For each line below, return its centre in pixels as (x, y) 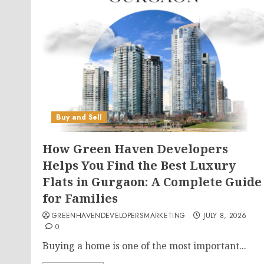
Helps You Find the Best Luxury (139, 165)
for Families (80, 198)
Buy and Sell (79, 117)
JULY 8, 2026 (225, 216)
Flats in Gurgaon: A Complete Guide (152, 182)
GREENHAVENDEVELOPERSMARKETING (119, 216)
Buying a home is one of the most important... (144, 246)
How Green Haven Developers (135, 149)
